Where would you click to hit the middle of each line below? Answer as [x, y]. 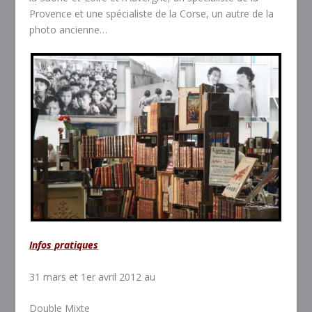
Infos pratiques [64, 245]
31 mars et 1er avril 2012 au [93, 276]
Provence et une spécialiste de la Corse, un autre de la [152, 13]
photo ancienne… [69, 29]
